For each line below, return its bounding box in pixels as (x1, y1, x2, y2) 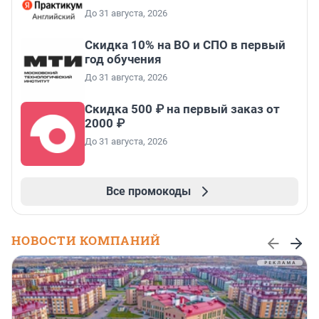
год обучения (85, 52, 162, 67)
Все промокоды (105, 184, 191, 199)
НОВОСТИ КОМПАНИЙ (11, 232, 160, 249)
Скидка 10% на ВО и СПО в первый (85, 38, 286, 53)
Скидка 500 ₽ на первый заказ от (85, 102, 280, 117)
